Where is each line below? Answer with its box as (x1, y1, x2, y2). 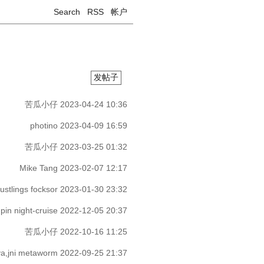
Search (54, 7, 80, 16)
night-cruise (14, 206, 58, 215)
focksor (31, 184, 58, 194)
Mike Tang (19, 163, 58, 173)
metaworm (18, 248, 58, 258)
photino (30, 121, 58, 130)
